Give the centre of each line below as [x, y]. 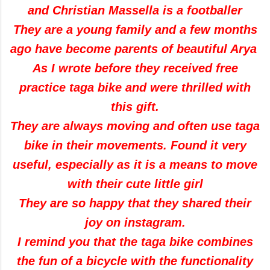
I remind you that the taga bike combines [135, 241]
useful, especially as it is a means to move [135, 164]
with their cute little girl [135, 184]
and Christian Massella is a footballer [135, 10]
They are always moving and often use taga [135, 126]
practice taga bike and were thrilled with [135, 87]
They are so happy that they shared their [135, 203]
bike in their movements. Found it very [135, 145]
